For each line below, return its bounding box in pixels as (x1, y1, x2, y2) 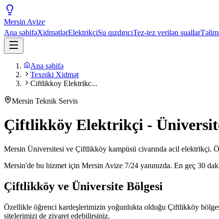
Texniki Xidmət (30, 70, 79, 79)
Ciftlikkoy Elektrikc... (30, 79, 97, 88)
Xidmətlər (37, 28, 68, 37)
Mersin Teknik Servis (12, 97, 78, 105)
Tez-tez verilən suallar (133, 28, 200, 37)
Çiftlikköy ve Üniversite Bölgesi (4, 179, 163, 193)
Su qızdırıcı (98, 28, 133, 37)
